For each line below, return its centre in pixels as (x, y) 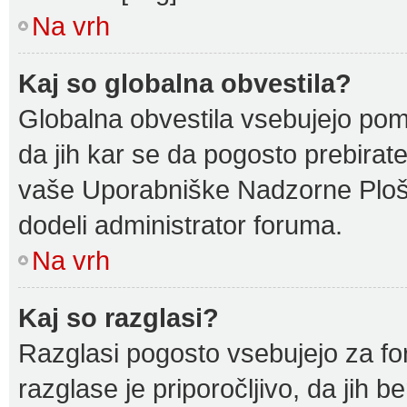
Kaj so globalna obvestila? (185, 83)
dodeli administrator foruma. (180, 225)
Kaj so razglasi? (119, 318)
